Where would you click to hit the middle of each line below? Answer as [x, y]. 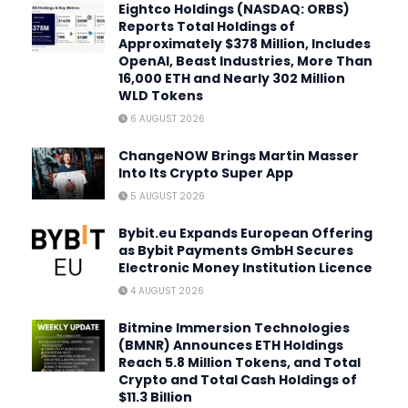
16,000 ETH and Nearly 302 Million [232, 78]
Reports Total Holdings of [207, 26]
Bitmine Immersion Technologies [234, 327]
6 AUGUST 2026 [166, 118]
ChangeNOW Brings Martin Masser [239, 155]
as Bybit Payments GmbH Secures [236, 250]
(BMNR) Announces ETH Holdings [231, 345]
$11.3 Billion [155, 397]
